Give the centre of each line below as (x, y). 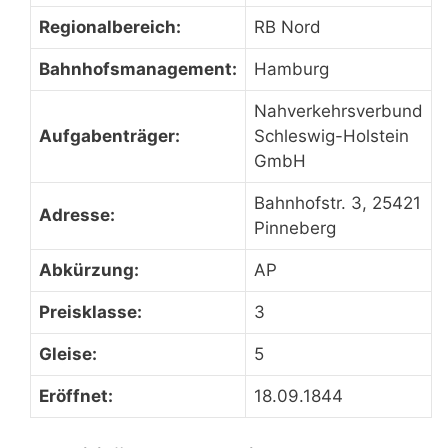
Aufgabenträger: (109, 136)
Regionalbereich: (110, 27)
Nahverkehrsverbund (338, 111)
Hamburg (291, 69)
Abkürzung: (89, 270)
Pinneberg (295, 228)
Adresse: (77, 215)
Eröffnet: (76, 396)
